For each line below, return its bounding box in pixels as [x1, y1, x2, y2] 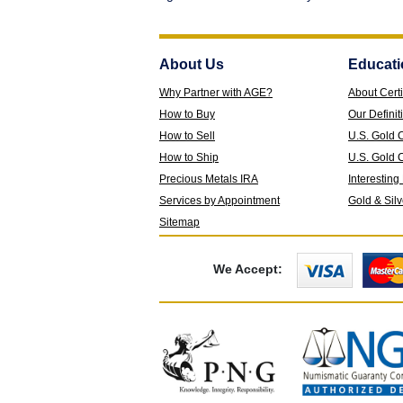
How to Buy [159, 108, 215, 121]
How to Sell [159, 130, 215, 142]
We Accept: [213, 262, 297, 276]
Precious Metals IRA [159, 173, 258, 185]
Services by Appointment [159, 194, 280, 207]
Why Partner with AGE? [159, 86, 273, 99]
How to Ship [159, 151, 219, 164]
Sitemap [159, 216, 200, 228]
